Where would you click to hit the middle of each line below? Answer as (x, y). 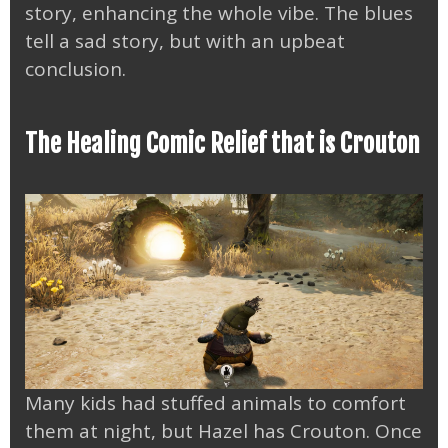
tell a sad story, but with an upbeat (185, 41)
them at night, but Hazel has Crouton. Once (223, 430)
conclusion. (75, 69)
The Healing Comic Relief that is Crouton (222, 144)
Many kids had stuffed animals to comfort (215, 402)
